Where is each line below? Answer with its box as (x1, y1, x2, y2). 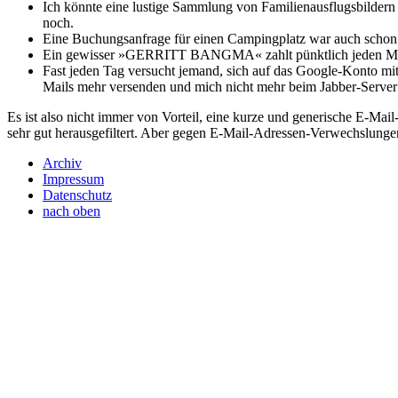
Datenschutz (43, 187, 112, 203)
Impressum (43, 171, 104, 187)
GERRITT (125, 46, 187, 62)
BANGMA (190, 46, 255, 62)
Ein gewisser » (43, 46, 125, 62)
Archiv (43, 155, 82, 171)
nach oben (43, 203, 100, 219)
